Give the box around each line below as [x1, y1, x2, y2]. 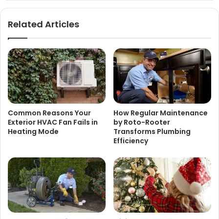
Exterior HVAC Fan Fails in [8, 117, 98, 127]
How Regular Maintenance [113, 108, 208, 118]
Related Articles [8, 18, 79, 31]
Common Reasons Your [8, 108, 91, 118]
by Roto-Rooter [113, 117, 170, 127]
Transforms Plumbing [113, 126, 191, 136]
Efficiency [113, 135, 148, 146]
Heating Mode [8, 126, 59, 136]
